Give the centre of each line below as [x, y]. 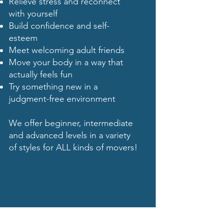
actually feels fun [41, 75]
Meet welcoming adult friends [67, 50]
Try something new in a [53, 87]
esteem [23, 38]
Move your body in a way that [66, 63]
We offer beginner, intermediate [71, 123]
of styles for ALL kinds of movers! [73, 148]
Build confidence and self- [59, 26]
